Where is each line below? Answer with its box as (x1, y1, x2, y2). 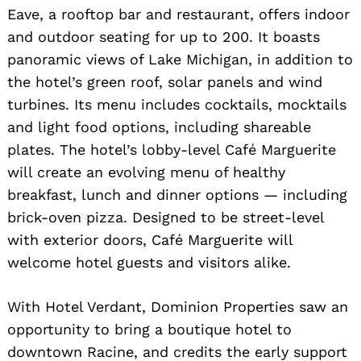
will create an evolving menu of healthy (7, 163, 285, 180)
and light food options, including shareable (7, 118, 311, 135)
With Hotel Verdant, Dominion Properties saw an (7, 297, 348, 315)
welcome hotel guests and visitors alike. (7, 253, 291, 271)
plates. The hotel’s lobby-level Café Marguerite (7, 140, 336, 158)
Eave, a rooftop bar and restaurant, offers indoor (7, 5, 350, 23)
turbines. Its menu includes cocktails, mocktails (7, 95, 346, 113)
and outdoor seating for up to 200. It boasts (7, 27, 320, 45)
